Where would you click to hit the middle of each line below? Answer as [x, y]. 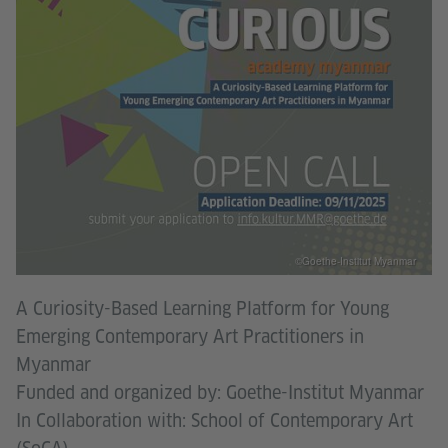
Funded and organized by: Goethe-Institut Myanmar [220, 392]
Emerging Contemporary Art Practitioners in [190, 336]
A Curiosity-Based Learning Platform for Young [202, 308]
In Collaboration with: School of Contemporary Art [214, 420]
